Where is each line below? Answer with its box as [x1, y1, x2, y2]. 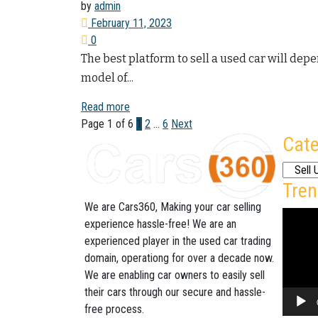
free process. [84, 302, 144, 316]
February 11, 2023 [88, 16, 172, 31]
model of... [81, 71, 133, 85]
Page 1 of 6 [81, 117, 133, 131]
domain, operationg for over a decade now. [84, 251, 274, 265]
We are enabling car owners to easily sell [84, 268, 265, 282]
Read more [81, 100, 130, 114]
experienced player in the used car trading [84, 234, 271, 248]
